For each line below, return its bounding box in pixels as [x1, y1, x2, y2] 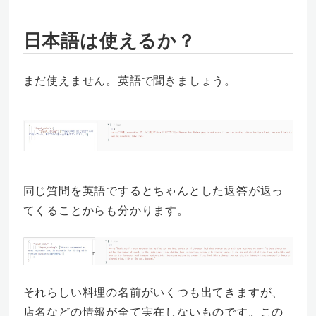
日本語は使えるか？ [23, 28, 196, 54]
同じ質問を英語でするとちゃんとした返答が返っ [23, 182, 284, 198]
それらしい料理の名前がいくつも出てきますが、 [23, 284, 284, 300]
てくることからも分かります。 [23, 202, 189, 218]
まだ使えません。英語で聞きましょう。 [23, 73, 236, 89]
